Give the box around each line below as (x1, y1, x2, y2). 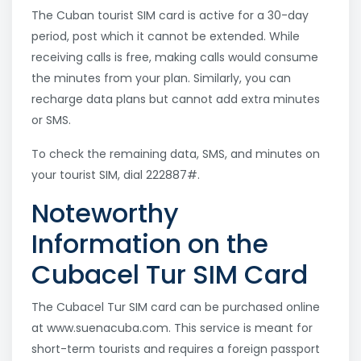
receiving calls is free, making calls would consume (31, 49, 318, 66)
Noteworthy (31, 195, 179, 232)
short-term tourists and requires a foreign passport (31, 341, 320, 358)
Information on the (31, 226, 268, 263)
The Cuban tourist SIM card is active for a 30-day (31, 7, 309, 24)
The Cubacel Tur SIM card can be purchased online (31, 299, 320, 316)
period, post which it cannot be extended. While (31, 28, 300, 45)
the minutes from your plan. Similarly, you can (31, 70, 291, 87)
